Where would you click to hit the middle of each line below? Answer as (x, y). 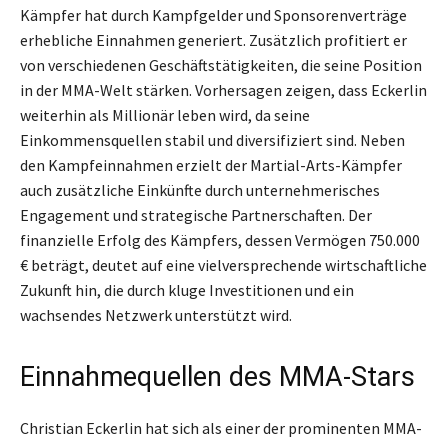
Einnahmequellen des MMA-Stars (217, 376)
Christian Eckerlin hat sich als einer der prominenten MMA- (221, 427)
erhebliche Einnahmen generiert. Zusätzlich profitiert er (213, 39)
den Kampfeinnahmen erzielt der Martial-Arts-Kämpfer (211, 164)
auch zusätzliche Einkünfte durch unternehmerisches (200, 189)
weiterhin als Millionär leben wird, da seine (165, 114)
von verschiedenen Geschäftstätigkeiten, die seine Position (221, 64)
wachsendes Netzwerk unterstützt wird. (156, 314)
